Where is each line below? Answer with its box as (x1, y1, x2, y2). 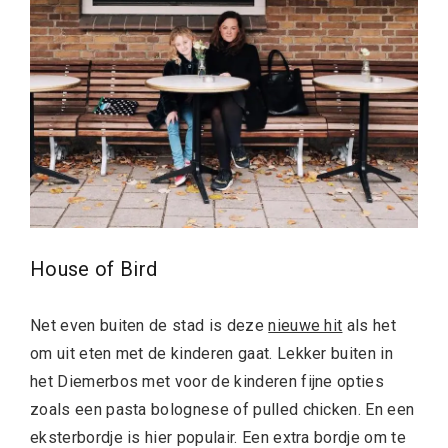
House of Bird (30, 256, 158, 281)
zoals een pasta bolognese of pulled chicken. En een (30, 399, 415, 419)
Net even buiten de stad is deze (30, 315, 269, 335)
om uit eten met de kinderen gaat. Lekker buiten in (30, 343, 394, 363)
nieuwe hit (268, 315, 343, 335)
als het (342, 315, 397, 335)
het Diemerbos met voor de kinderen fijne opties (30, 371, 385, 391)
